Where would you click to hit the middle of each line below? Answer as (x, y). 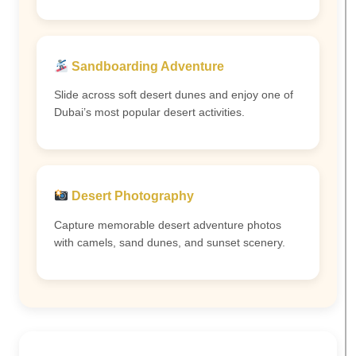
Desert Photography (132, 196)
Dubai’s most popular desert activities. (149, 112)
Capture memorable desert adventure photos (168, 224)
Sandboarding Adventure (147, 66)
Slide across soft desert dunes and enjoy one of (174, 94)
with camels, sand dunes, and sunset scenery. (170, 242)
